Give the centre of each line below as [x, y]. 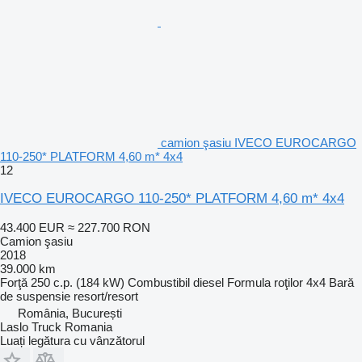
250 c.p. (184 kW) [78, 282]
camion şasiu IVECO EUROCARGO [259, 142]
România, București [70, 313]
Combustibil [159, 282]
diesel [208, 282]
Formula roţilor [265, 282]
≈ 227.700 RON [109, 227]
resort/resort [106, 296]
